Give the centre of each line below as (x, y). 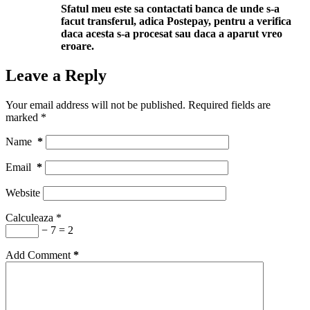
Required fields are (229, 104)
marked (23, 117)
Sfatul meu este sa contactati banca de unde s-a (170, 9)
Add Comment (38, 255)
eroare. (77, 46)
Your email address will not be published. (95, 104)
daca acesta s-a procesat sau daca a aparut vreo (172, 34)
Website (23, 192)
